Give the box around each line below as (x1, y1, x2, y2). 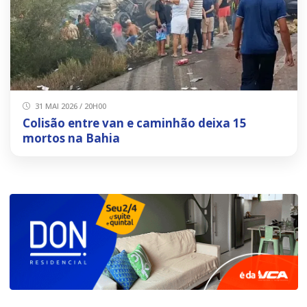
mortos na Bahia (22, 130, 120, 146)
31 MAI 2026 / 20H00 (33, 100, 106, 111)
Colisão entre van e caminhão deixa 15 (22, 114, 247, 131)
